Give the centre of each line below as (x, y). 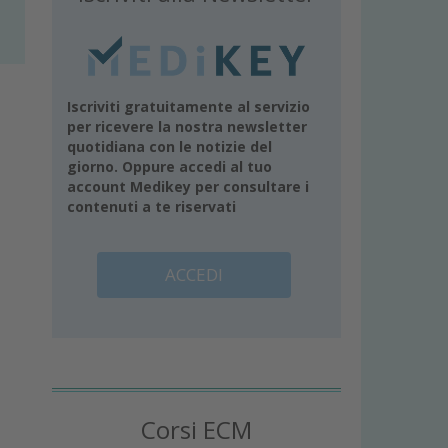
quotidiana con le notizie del (170, 147)
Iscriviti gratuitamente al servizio (189, 107)
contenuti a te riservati (152, 207)
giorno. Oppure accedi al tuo (170, 167)
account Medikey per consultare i (188, 187)
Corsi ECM (197, 429)
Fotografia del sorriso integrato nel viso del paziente (224, 37)
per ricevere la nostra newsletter (187, 127)
